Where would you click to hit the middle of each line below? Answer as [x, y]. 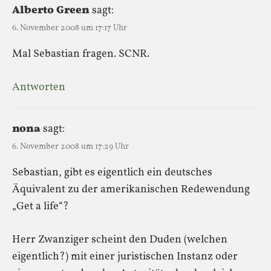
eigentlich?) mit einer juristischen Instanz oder [125, 256]
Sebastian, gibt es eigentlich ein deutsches [112, 172]
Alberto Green [51, 10]
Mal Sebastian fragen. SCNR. [81, 54]
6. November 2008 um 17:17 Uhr [70, 28]
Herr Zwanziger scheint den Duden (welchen [120, 240]
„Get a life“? [41, 206]
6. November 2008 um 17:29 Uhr [70, 146]
